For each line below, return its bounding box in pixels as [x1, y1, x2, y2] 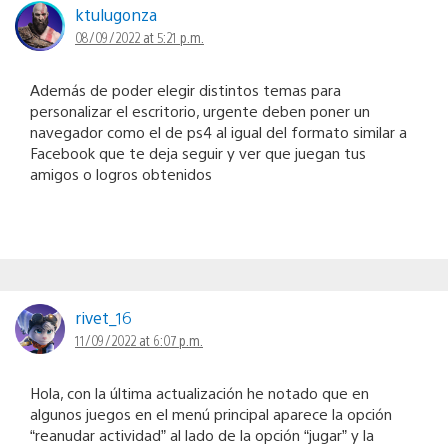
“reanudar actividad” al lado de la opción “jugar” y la [30, 424, 374, 444]
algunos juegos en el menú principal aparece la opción [30, 403, 392, 423]
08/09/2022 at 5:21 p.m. [75, 27, 204, 46]
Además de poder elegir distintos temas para [30, 79, 341, 99]
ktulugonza [75, 3, 157, 25]
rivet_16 [75, 306, 131, 328]
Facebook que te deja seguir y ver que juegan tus [30, 142, 366, 162]
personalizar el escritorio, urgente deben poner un [30, 100, 370, 120]
